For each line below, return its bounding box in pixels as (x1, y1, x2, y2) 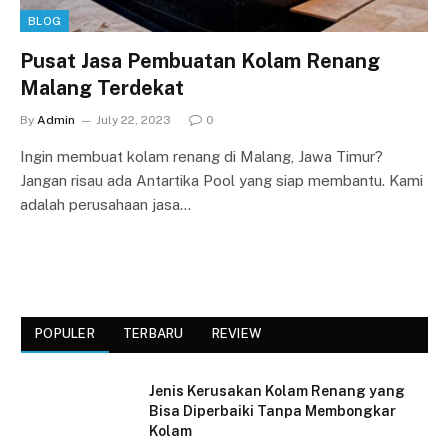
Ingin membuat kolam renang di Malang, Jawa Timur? (20, 147, 383, 165)
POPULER (35, 325, 95, 341)
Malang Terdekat (20, 75, 184, 100)
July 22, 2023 (96, 112, 171, 127)
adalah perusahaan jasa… (20, 195, 191, 213)
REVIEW (211, 325, 262, 341)
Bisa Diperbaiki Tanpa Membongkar (149, 402, 396, 419)
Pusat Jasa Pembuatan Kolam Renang (20, 48, 380, 73)
